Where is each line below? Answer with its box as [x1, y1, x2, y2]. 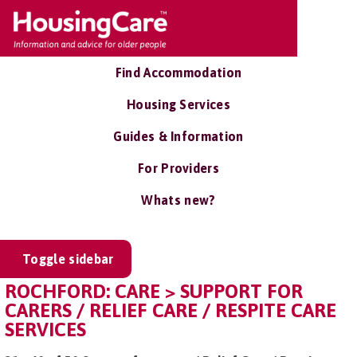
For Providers [137, 161, 220, 175]
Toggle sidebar [22, 252, 114, 266]
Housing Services [126, 97, 231, 112]
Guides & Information [113, 129, 244, 143]
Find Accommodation [115, 65, 242, 80]
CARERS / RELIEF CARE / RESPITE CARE [5, 300, 336, 321]
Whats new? [141, 193, 216, 207]
